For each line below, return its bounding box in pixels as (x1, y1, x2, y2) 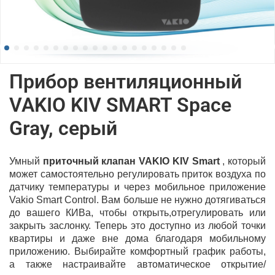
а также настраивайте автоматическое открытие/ (9, 258, 266, 269)
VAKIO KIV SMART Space (9, 93, 231, 117)
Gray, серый (9, 116, 117, 140)
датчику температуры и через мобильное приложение (9, 181, 266, 192)
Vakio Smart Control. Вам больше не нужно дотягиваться (9, 194, 266, 205)
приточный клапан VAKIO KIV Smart (42, 155, 220, 166)
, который (219, 155, 266, 166)
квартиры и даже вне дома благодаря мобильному (9, 233, 266, 244)
